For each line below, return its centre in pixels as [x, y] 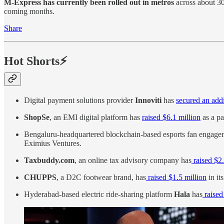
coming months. [29, 11]
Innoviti [148, 100]
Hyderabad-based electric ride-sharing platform [99, 194]
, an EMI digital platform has [96, 117]
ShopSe [37, 117]
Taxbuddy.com [49, 160]
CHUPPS [40, 177]
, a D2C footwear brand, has [101, 177]
